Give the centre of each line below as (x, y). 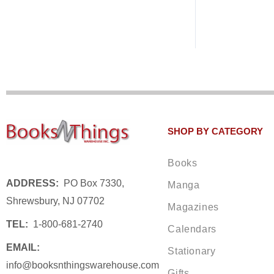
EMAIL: (23, 248)
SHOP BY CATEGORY (216, 131)
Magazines (193, 207)
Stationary (192, 251)
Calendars (192, 229)
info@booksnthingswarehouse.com (83, 265)
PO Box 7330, (91, 183)
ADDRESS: (32, 183)
